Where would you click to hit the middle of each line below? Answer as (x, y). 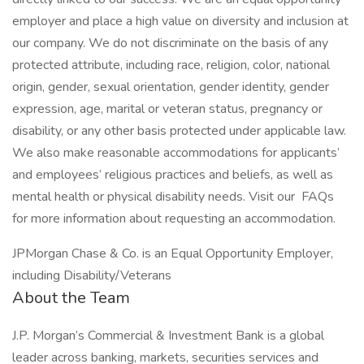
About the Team (71, 298)
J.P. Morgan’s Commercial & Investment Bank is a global (168, 336)
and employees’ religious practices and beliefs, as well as (173, 175)
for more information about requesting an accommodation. (174, 219)
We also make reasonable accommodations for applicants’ (176, 153)
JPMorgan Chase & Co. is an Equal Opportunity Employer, (173, 253)
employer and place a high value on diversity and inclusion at (180, 21)
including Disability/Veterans (92, 275)
